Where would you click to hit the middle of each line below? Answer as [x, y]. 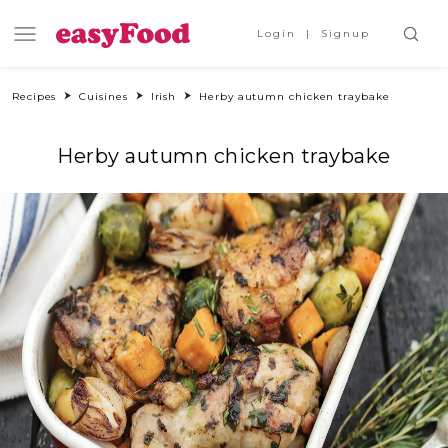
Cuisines [103, 96]
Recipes [34, 96]
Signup [345, 33]
